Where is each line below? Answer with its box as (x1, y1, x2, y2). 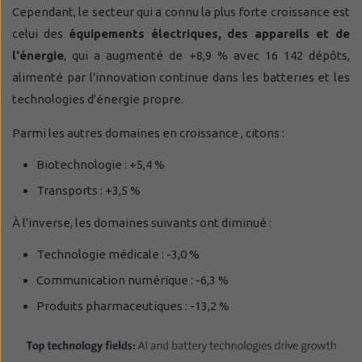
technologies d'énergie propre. (12, 91, 183, 106)
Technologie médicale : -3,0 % (36, 246, 200, 261)
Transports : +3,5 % (36, 183, 141, 197)
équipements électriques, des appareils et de (68, 26, 351, 40)
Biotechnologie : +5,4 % (36, 157, 165, 171)
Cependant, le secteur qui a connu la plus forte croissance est (12, 4, 350, 19)
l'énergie (12, 48, 64, 62)
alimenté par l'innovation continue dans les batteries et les (12, 69, 350, 84)
